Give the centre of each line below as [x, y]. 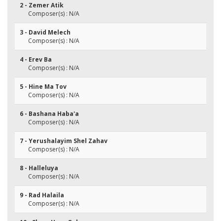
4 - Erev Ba [36, 59]
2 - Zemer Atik [42, 5]
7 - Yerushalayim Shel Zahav [64, 141]
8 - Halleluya [39, 168]
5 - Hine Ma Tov [43, 87]
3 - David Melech [45, 32]
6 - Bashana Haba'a [49, 114]
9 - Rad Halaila [42, 195]
